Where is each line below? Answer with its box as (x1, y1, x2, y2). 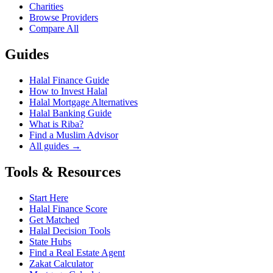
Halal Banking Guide (29, 108, 112, 119)
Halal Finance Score (29, 203, 107, 214)
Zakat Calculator (29, 258, 93, 269)
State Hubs (29, 236, 71, 247)
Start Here (29, 192, 68, 203)
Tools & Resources (5, 164, 121, 180)
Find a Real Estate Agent (29, 247, 125, 258)
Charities (29, 1, 63, 12)
